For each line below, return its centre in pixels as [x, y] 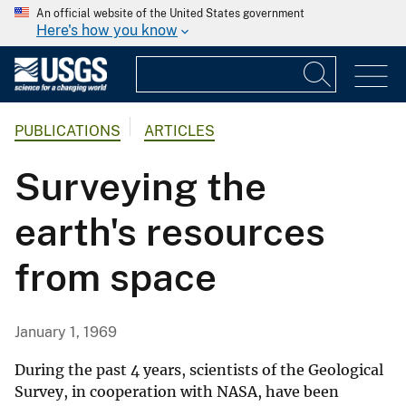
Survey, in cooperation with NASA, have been [177, 392]
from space [116, 277]
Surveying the [140, 187]
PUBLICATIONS [68, 131]
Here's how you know [107, 30]
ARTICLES [179, 131]
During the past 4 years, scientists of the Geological [199, 370]
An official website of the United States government [170, 14]
